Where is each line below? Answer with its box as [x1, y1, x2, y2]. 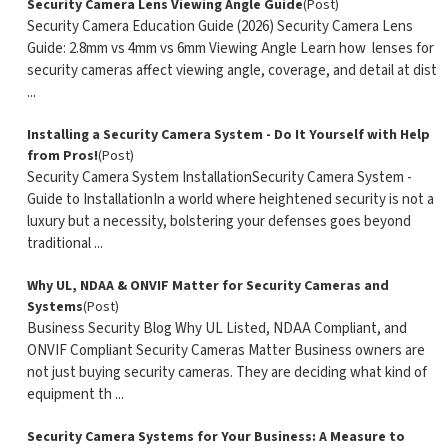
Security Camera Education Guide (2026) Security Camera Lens [26, 16, 413, 37]
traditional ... [26, 233, 103, 254]
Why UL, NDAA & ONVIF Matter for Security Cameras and [26, 276, 389, 296]
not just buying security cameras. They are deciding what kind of [26, 362, 427, 383]
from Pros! [26, 146, 98, 166]
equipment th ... [26, 384, 124, 405]
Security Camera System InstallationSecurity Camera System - [26, 167, 412, 188]
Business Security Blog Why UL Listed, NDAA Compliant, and [26, 318, 407, 339]
